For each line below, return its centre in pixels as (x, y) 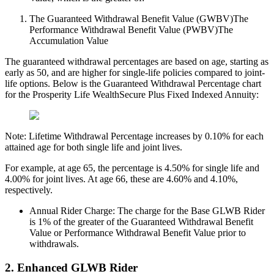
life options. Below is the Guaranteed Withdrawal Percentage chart (133, 84)
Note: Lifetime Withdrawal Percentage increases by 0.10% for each (134, 136)
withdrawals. (54, 244)
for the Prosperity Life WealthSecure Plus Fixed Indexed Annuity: (132, 95)
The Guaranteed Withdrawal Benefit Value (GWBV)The (139, 19)
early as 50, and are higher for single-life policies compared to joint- (135, 73)
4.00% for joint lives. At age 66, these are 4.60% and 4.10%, (121, 179)
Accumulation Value (69, 41)
